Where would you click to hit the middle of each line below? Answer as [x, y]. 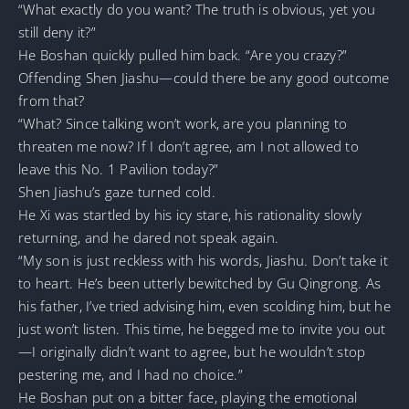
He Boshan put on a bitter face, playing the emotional [188, 397]
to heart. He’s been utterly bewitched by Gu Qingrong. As [200, 283]
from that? [52, 100]
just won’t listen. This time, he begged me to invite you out [202, 328]
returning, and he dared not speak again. [149, 237]
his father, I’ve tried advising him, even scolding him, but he [204, 305]
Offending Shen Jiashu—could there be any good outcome [204, 77]
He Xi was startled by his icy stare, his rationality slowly [190, 214]
